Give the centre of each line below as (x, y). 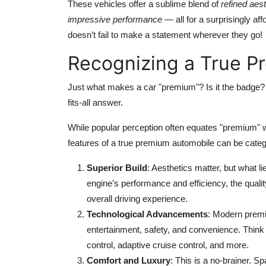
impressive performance (115, 19)
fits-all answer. (95, 102)
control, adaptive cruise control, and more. (168, 245)
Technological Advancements (147, 214)
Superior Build (117, 167)
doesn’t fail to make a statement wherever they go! (165, 34)
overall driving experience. (137, 198)
